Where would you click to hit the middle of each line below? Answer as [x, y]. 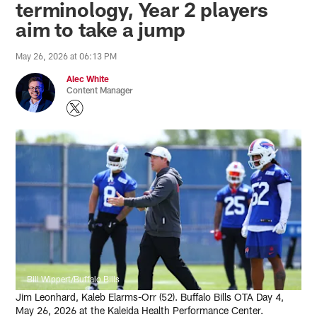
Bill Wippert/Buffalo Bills [74, 278]
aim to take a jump [100, 29]
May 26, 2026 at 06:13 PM [67, 56]
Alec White [88, 78]
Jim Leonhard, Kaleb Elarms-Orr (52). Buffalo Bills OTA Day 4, [150, 296]
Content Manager [100, 90]
